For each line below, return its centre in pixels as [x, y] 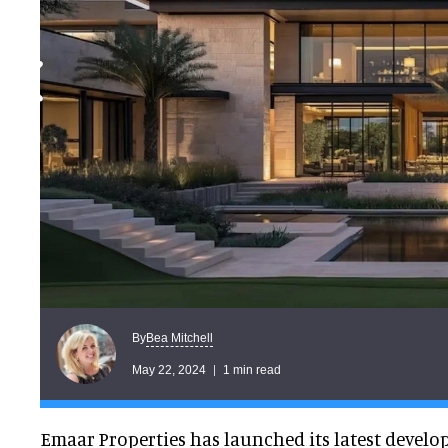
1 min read [252, 369]
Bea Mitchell [179, 337]
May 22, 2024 [169, 369]
